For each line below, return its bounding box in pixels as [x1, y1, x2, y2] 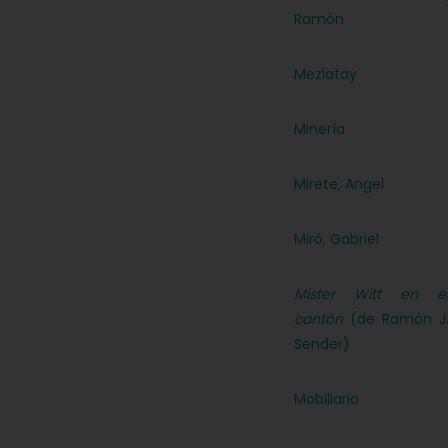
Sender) [293, 334, 350, 354]
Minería [293, 119, 345, 139]
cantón [293, 309, 343, 329]
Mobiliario [293, 389, 359, 409]
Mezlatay [293, 64, 357, 84]
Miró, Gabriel [293, 229, 379, 249]
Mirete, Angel [293, 174, 384, 194]
